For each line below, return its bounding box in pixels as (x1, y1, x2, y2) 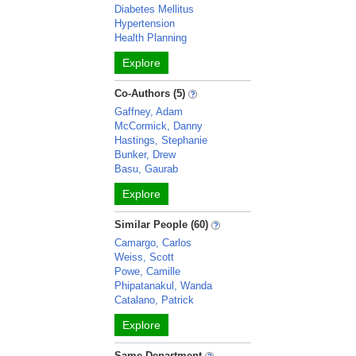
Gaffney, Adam (114, 106, 184, 118)
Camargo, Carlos (114, 237, 192, 249)
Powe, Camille (114, 265, 181, 277)
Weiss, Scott (114, 251, 175, 263)
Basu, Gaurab (114, 163, 179, 175)
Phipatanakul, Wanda (114, 280, 213, 292)
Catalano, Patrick (114, 294, 195, 306)
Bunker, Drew (114, 149, 176, 161)
